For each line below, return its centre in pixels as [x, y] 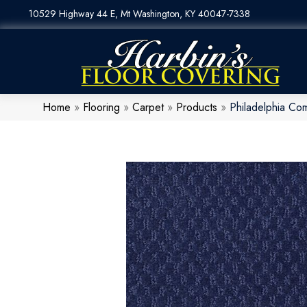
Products [197, 108]
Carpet [148, 108]
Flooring [101, 108]
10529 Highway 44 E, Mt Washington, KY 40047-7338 [139, 14]
